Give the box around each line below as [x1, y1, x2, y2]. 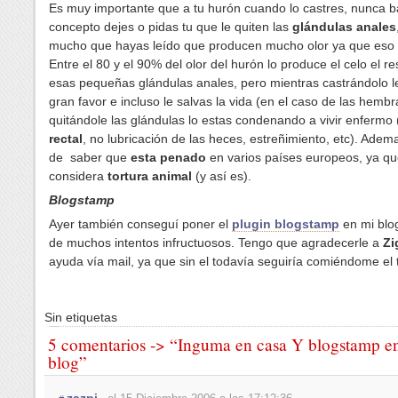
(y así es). [192, 169, 251, 184]
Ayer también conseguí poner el [49, 217, 232, 232]
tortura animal [107, 169, 192, 184]
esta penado [131, 150, 206, 165]
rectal [49, 131, 83, 147]
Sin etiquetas [44, 310, 117, 325]
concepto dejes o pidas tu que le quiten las [49, 20, 292, 35]
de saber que [49, 150, 131, 165]
